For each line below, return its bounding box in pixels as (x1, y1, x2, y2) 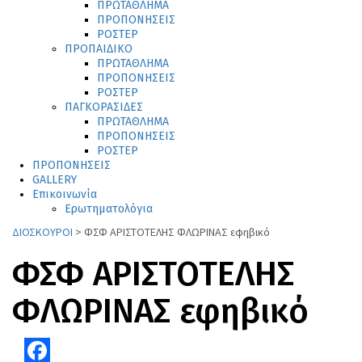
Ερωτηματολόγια (65, 202, 153, 217)
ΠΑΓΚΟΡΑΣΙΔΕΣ (65, 100, 143, 115)
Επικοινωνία (32, 187, 97, 202)
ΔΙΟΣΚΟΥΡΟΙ (12, 225, 73, 240)
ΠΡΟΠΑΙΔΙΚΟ (65, 42, 133, 57)
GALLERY (32, 173, 77, 187)
